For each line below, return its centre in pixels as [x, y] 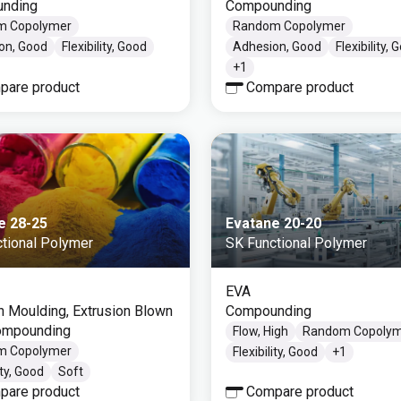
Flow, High [260, 331]
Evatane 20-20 [273, 223]
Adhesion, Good [277, 47]
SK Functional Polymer [296, 243]
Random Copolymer [289, 26]
